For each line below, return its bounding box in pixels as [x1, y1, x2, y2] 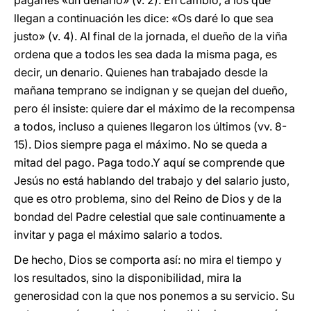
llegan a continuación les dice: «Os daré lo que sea [14, 11, 274, 25]
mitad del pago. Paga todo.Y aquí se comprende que [14, 155, 285, 169]
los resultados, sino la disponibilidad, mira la [14, 271, 242, 285]
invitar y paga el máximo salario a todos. [14, 228, 222, 242]
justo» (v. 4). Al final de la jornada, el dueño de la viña [14, 29, 287, 43]
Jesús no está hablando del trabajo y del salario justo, [14, 174, 289, 187]
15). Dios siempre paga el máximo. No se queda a [14, 137, 267, 151]
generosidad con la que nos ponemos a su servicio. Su [14, 289, 294, 303]
